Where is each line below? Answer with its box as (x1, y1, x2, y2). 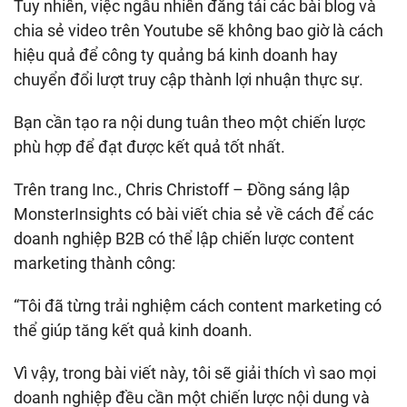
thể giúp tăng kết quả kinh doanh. (14, 321, 253, 340)
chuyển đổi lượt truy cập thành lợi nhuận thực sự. (14, 70, 363, 89)
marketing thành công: (14, 253, 175, 273)
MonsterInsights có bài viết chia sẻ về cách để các (14, 204, 373, 223)
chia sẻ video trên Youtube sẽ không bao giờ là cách (14, 21, 383, 40)
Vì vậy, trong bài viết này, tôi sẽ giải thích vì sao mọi (14, 363, 376, 382)
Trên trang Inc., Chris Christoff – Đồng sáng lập (14, 180, 350, 199)
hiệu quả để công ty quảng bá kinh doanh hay (14, 45, 338, 65)
